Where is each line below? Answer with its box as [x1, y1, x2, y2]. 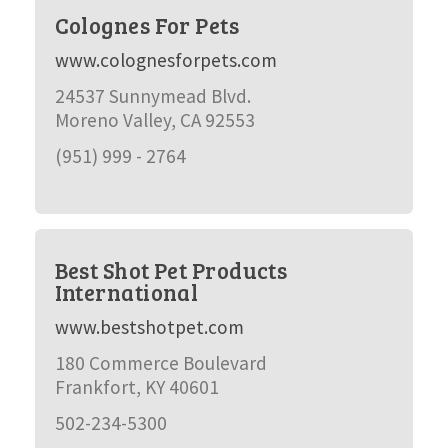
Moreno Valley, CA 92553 [54, 108, 255, 132]
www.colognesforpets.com [54, 48, 277, 72]
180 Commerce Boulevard [54, 351, 267, 375]
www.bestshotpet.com [54, 315, 244, 339]
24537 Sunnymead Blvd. [54, 84, 251, 108]
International [54, 277, 199, 307]
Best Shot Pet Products [54, 255, 288, 285]
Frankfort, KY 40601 [54, 375, 219, 399]
